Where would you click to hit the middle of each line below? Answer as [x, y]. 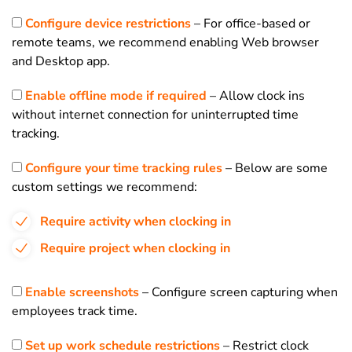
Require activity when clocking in [136, 222]
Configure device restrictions [108, 24]
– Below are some [275, 168]
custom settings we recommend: [104, 187]
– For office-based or [251, 24]
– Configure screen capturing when [240, 292]
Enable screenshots [82, 292]
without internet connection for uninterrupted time [155, 115]
